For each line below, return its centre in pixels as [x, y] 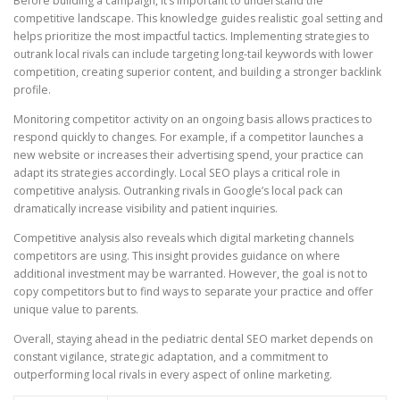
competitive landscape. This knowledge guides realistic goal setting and [198, 18]
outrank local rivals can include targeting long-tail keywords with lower [193, 54]
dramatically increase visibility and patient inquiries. [146, 208]
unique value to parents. [76, 310]
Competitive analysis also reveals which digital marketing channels [183, 238]
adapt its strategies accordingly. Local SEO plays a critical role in [177, 172]
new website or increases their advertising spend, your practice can [188, 154]
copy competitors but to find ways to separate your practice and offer [193, 292]
